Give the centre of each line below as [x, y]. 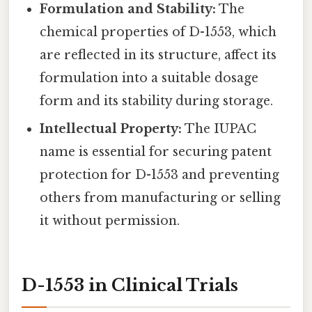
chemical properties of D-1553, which [158, 32]
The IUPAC [219, 129]
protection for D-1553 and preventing [160, 175]
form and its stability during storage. [157, 101]
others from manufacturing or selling [161, 198]
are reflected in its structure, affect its [158, 55]
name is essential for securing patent [156, 152]
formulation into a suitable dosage [149, 78]
